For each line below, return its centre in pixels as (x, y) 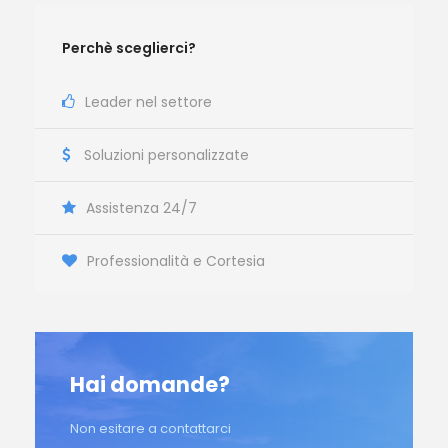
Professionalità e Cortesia (176, 260)
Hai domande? (150, 384)
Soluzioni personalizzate (166, 154)
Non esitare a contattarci (150, 428)
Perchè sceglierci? (129, 47)
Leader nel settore (148, 101)
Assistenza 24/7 (141, 207)
